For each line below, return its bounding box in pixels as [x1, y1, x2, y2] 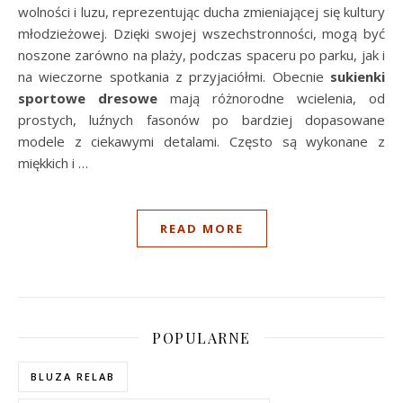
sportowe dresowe [18, 88, 157, 107]
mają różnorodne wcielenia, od [157, 88, 385, 107]
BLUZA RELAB [31, 369, 115, 383]
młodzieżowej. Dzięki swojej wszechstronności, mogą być [18, 23, 385, 42]
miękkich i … [18, 153, 88, 172]
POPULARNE [152, 327, 251, 347]
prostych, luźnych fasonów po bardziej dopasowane [18, 110, 385, 129]
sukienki [330, 67, 385, 85]
